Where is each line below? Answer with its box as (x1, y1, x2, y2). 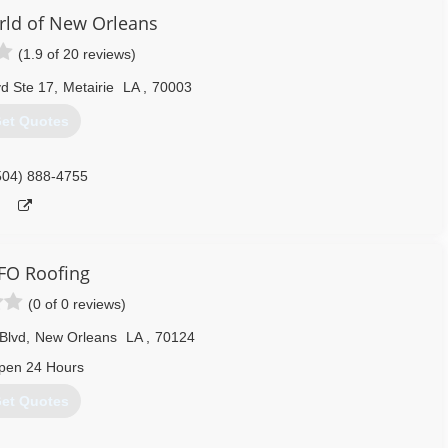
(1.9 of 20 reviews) (18, 46, 136, 62)
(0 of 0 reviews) (28, 296, 126, 312)
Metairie (62, 79, 114, 95)
